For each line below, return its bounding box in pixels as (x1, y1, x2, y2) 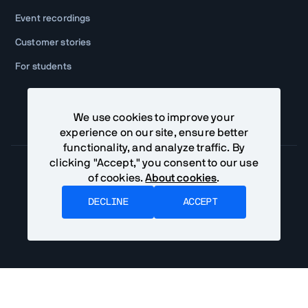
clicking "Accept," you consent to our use (49, 157, 258, 168)
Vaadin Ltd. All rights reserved (101, 222, 236, 232)
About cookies (145, 173, 217, 184)
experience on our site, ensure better (60, 127, 248, 138)
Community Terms (71, 186, 151, 196)
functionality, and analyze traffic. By (63, 142, 245, 153)
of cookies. (88, 173, 146, 184)
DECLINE (87, 197, 129, 207)
